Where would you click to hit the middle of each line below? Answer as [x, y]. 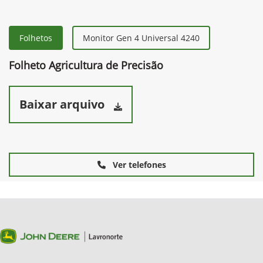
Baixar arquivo [62, 104]
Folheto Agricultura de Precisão [86, 65]
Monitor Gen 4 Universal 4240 [141, 38]
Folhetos [36, 38]
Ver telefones [138, 165]
